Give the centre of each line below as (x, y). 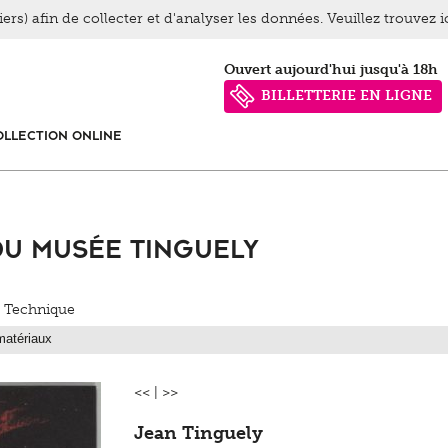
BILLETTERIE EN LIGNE (346, 96)
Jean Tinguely (198, 433)
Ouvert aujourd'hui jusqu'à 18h (336, 69)
